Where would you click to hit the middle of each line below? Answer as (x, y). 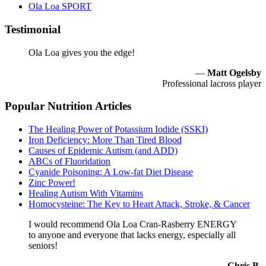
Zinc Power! (52, 183)
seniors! (43, 246)
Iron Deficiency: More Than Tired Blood (105, 140)
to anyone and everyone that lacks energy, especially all (132, 235)
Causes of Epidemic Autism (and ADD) (103, 151)
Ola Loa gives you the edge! (82, 52)
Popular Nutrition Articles (68, 106)
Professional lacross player (212, 83)
